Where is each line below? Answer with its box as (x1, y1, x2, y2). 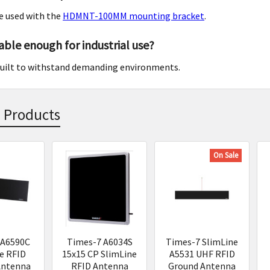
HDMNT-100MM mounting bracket (63, 9, 205, 22)
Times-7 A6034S (66, 235, 133, 248)
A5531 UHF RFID (169, 247, 235, 260)
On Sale (213, 149, 239, 160)
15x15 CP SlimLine (62, 247, 137, 260)
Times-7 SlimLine (166, 235, 239, 248)
